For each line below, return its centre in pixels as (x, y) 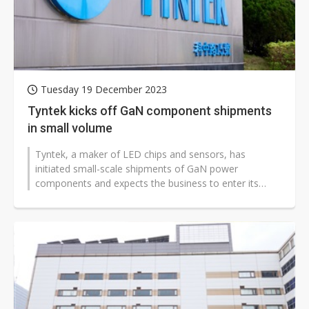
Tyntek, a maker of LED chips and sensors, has (140, 154)
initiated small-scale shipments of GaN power (137, 169)
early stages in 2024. (81, 198)
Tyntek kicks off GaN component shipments (150, 111)
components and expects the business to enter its (147, 183)
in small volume (70, 128)
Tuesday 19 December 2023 (104, 90)
